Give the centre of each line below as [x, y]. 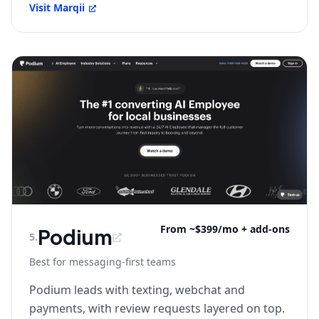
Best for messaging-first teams [103, 262]
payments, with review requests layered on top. [157, 308]
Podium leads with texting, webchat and [137, 290]
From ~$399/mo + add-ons [225, 229]
